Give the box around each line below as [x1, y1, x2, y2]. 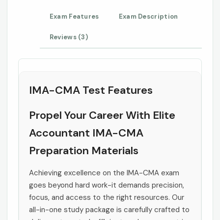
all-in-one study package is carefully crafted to [29, 204, 190, 215]
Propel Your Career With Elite [29, 108, 175, 122]
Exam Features [49, 12, 99, 21]
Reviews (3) [49, 32, 88, 41]
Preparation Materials [29, 143, 138, 158]
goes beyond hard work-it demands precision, [29, 180, 184, 190]
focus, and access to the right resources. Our [29, 192, 184, 202]
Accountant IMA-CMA [29, 125, 143, 140]
